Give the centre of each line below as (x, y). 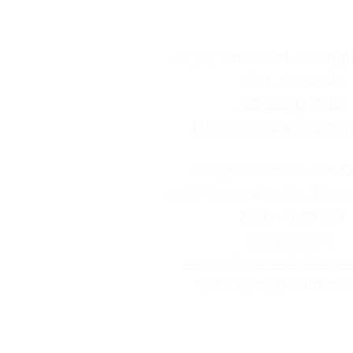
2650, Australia (291, 216)
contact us (268, 27)
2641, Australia (291, 80)
